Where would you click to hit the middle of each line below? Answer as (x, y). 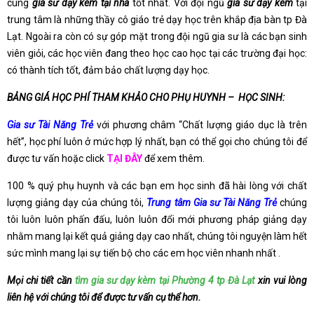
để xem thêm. (173, 158)
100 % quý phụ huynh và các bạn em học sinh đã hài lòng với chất (157, 186)
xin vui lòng (281, 280)
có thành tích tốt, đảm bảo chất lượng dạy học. (108, 70)
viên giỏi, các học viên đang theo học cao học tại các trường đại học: (157, 53)
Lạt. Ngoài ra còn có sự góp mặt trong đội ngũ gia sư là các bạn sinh (157, 36)
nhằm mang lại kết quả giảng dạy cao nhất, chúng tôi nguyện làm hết (157, 236)
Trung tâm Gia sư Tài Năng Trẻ (210, 203)
